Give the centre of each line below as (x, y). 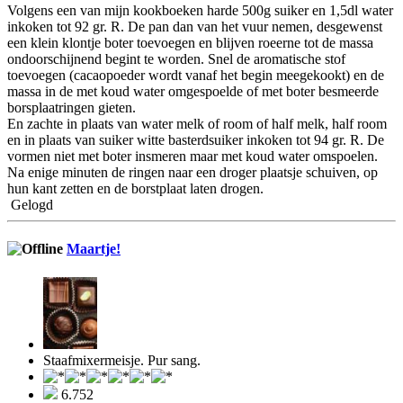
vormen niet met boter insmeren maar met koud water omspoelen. (193, 157)
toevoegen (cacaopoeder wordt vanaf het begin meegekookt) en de (196, 76)
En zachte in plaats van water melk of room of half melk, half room (197, 124)
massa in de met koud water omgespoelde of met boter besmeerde (193, 92)
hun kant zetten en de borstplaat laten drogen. (135, 189)
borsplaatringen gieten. (72, 108)
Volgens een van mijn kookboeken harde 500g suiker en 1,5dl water (200, 11)
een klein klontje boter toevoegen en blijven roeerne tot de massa (190, 43)
